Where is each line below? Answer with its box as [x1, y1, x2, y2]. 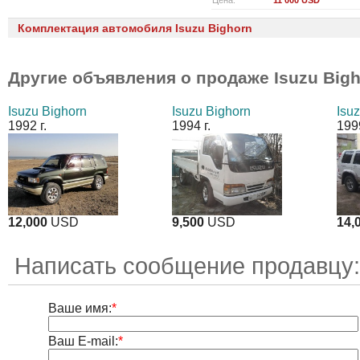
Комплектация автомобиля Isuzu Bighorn [18, 22, 252, 35]
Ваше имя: [47, 301, 112, 316]
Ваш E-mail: [47, 334, 118, 349]
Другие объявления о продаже [8, 68, 274, 87]
